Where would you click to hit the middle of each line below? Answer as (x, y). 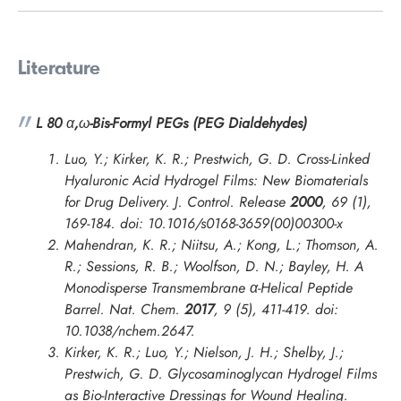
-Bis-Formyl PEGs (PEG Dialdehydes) (198, 124)
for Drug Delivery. (119, 202)
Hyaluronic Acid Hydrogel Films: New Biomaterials (216, 181)
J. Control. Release (230, 202)
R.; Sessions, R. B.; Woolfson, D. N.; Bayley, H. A (214, 267)
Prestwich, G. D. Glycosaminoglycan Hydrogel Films (221, 374)
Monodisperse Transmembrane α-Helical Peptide (209, 288)
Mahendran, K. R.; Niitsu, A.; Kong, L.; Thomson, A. (222, 245)
